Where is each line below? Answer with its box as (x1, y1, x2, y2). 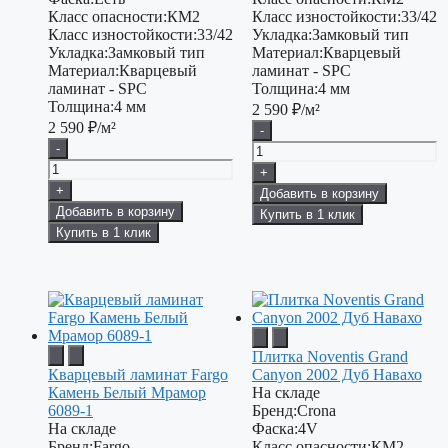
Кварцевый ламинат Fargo (48, 365, 228, 383)
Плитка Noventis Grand (251, 347, 408, 365)
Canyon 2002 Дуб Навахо (251, 365, 422, 383)
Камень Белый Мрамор (48, 383, 206, 401)
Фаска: (251, 419, 298, 437)
